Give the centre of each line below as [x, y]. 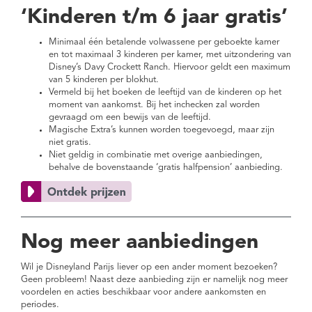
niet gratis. [70, 143]
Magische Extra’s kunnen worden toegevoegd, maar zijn [162, 130]
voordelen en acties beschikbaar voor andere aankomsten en [143, 292]
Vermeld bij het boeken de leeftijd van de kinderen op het [165, 93]
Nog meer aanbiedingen [140, 243]
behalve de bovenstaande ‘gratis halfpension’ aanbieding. [166, 168]
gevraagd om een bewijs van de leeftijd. [130, 118]
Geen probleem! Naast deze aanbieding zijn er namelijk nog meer [154, 280]
